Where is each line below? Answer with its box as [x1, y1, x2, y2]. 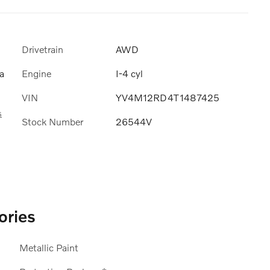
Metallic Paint [19, 241, 78, 253]
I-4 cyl [116, 67, 143, 80]
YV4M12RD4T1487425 [116, 92, 219, 104]
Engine [22, 67, 51, 80]
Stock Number [22, 116, 83, 128]
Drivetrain [22, 43, 63, 55]
